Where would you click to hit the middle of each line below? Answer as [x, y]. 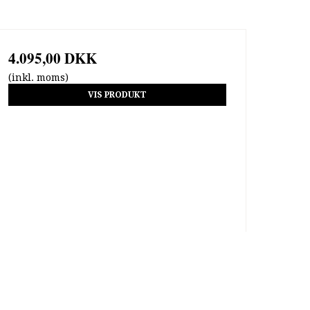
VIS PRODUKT [117, 95]
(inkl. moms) [38, 77]
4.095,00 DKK [52, 58]
